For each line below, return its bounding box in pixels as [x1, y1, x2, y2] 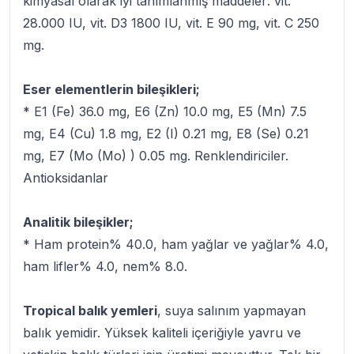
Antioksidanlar [23, 170, 108, 186]
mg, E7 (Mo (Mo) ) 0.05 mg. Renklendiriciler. [23, 148, 288, 164]
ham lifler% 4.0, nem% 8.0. [23, 258, 187, 274]
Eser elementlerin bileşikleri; [23, 81, 200, 97]
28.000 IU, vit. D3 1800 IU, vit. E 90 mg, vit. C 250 [23, 15, 319, 31]
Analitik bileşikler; [23, 214, 134, 230]
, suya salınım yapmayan [157, 303, 306, 318]
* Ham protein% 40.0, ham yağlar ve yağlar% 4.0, [23, 236, 329, 252]
